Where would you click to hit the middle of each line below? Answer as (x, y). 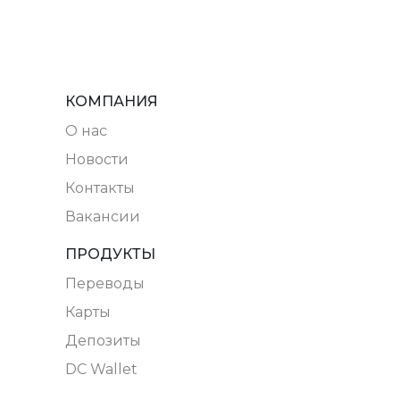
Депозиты (104, 340)
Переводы (105, 283)
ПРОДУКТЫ (111, 254)
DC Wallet (102, 369)
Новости (97, 159)
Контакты (100, 187)
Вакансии (103, 216)
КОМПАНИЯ (112, 101)
